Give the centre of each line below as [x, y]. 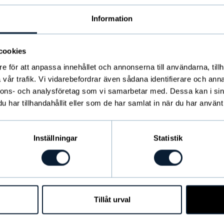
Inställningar [55, 138]
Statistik [168, 138]
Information [112, 18]
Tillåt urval [112, 199]
